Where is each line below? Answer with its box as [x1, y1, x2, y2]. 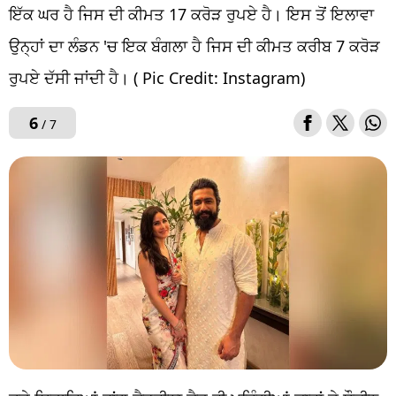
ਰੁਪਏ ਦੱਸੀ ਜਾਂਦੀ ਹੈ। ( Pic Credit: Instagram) [9, 67, 305, 89]
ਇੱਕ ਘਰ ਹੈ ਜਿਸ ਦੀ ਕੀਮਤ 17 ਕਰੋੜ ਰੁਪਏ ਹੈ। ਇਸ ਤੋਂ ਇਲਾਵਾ [9, 4, 374, 26]
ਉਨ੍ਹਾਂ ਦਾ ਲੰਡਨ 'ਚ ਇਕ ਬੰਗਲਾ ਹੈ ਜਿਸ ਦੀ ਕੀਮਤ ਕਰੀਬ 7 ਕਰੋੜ [9, 35, 380, 57]
